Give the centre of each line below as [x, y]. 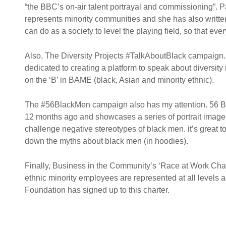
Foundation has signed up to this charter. [97, 190]
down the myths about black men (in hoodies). [106, 141]
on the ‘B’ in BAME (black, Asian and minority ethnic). [119, 80]
